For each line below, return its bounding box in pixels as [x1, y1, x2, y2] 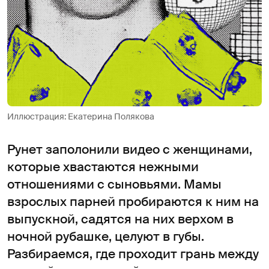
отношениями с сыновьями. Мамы [7, 175, 222, 193]
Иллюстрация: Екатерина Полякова [7, 110, 154, 122]
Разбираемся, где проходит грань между [7, 245, 259, 262]
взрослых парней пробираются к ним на [7, 193, 259, 210]
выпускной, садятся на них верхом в [7, 210, 234, 228]
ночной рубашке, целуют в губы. [7, 228, 204, 245]
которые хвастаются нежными [7, 158, 199, 175]
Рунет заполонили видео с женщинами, [7, 141, 252, 158]
